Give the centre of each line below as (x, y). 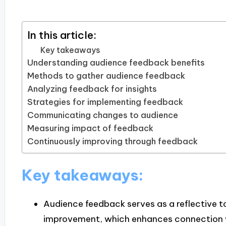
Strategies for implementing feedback (105, 102)
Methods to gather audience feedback (106, 76)
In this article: (62, 35)
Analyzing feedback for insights (92, 89)
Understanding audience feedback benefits (116, 63)
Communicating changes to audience (102, 115)
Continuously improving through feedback (112, 142)
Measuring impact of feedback (90, 128)
